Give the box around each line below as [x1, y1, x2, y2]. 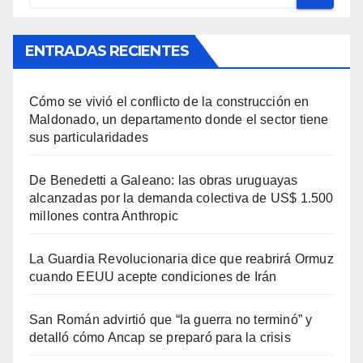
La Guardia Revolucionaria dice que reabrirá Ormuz [29, 252, 334, 267]
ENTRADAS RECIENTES [25, 42, 189, 61]
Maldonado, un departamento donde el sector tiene [29, 113, 329, 127]
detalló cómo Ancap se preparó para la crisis [29, 331, 291, 345]
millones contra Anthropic [29, 209, 178, 224]
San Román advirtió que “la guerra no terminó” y [29, 313, 313, 327]
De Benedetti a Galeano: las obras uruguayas [29, 173, 298, 188]
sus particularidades [29, 130, 148, 145]
